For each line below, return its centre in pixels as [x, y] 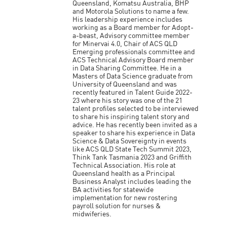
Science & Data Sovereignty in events [130, 141]
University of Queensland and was [125, 85]
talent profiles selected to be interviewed [136, 109]
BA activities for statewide [113, 190]
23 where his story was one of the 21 [128, 101]
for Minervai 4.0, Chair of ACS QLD [125, 44]
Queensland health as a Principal [124, 174]
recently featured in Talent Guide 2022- [133, 93]
